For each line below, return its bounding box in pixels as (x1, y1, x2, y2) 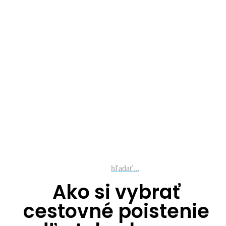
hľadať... (111, 164, 139, 173)
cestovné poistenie (23, 198, 209, 224)
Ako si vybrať (52, 179, 180, 205)
